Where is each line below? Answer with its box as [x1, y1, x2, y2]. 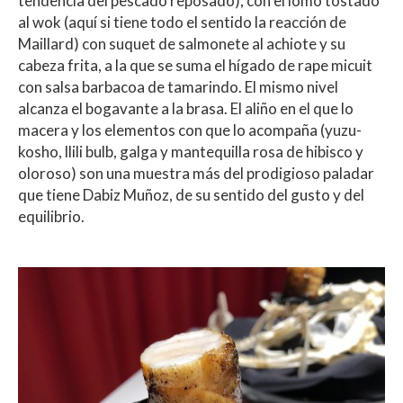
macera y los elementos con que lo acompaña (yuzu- [18, 121, 362, 140]
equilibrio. [18, 207, 85, 227]
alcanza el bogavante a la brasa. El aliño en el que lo [18, 99, 354, 119]
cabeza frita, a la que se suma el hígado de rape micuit [18, 56, 372, 76]
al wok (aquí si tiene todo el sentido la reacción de [18, 13, 346, 32]
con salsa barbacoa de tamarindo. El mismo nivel [18, 77, 338, 97]
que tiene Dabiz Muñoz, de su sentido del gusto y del [18, 185, 364, 205]
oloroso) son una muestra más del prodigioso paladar [18, 164, 374, 184]
